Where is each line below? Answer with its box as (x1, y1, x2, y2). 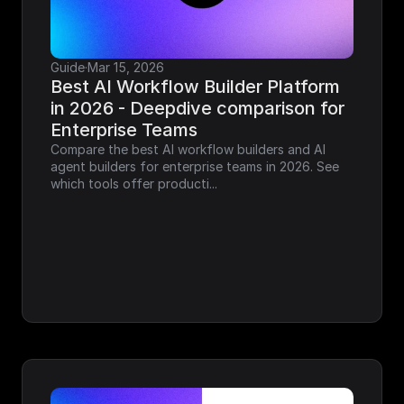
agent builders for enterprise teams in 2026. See (50, 158, 339, 174)
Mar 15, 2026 (87, 59, 164, 75)
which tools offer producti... (50, 175, 217, 191)
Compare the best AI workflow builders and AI (50, 141, 326, 157)
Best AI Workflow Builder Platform (50, 75, 340, 97)
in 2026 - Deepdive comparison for (50, 96, 344, 119)
